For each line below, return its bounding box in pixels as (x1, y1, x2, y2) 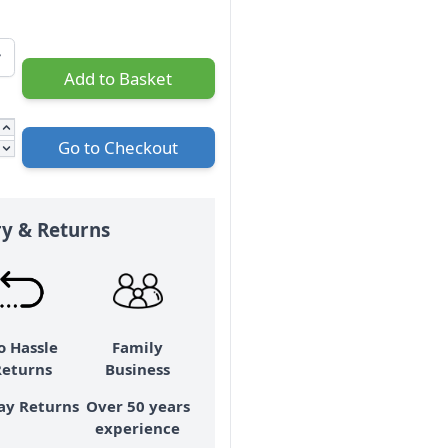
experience (95, 417, 181, 438)
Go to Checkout (58, 135, 179, 159)
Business (105, 358, 171, 379)
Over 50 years (85, 395, 190, 416)
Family (112, 336, 164, 357)
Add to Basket (64, 66, 173, 90)
